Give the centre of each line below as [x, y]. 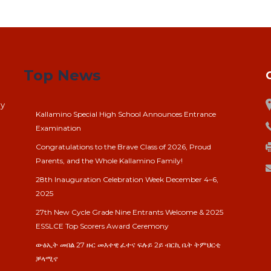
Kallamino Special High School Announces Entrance [126, 114]
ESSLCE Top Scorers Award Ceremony [102, 226]
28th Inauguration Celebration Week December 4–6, [127, 180]
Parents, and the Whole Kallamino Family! [109, 161]
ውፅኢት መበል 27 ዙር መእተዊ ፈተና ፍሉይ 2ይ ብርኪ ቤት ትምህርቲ [128, 245]
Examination [58, 128]
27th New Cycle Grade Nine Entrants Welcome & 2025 [129, 212]
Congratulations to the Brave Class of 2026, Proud [123, 147]
